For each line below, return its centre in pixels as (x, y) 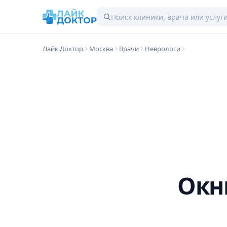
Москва (101, 49)
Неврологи (163, 49)
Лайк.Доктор (63, 49)
